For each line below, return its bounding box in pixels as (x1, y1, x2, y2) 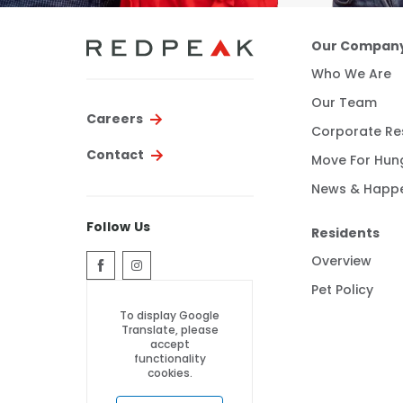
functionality (133, 351, 206, 370)
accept (149, 336, 190, 355)
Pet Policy (311, 281, 373, 301)
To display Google (120, 308, 219, 327)
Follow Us (86, 217, 151, 239)
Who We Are (311, 65, 391, 85)
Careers (86, 109, 143, 131)
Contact (86, 145, 144, 167)
